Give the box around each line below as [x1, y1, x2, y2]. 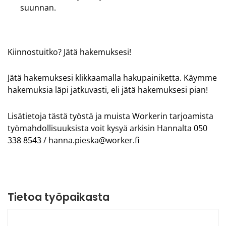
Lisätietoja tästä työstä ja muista [8, 110, 132, 122]
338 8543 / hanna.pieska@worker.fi [8, 134, 141, 146]
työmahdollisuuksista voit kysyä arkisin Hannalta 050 [8, 122, 207, 134]
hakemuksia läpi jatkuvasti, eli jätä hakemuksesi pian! [8, 84, 210, 96]
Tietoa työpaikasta [8, 189, 109, 204]
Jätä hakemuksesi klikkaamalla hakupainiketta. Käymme [8, 72, 217, 84]
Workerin [132, 110, 167, 122]
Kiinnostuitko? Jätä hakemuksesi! [8, 46, 131, 58]
